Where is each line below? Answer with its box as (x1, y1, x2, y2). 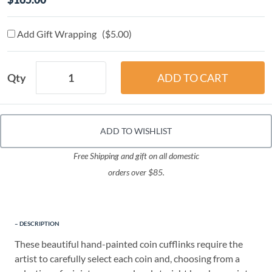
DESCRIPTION (19, 220, 59, 228)
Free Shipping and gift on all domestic (73, 151, 199, 161)
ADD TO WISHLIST (100, 126, 172, 137)
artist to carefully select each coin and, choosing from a (15, 253, 240, 265)
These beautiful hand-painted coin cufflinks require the (15, 238, 243, 250)
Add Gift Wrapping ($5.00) (15, 28, 132, 40)
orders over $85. (107, 168, 165, 178)
